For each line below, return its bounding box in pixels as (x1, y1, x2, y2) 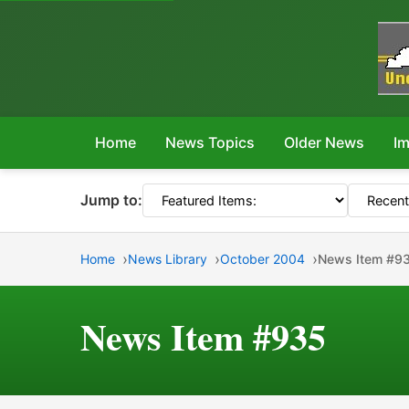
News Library (128, 251, 207, 267)
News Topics (165, 133, 255, 152)
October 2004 (220, 251, 305, 267)
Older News (284, 133, 364, 152)
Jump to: (80, 191, 142, 209)
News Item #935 (80, 309, 326, 363)
